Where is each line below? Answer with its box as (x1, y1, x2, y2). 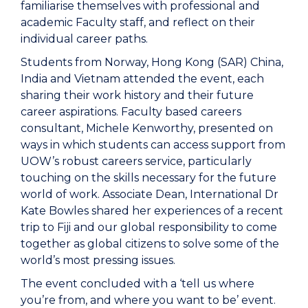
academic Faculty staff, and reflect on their (21, 15, 255, 29)
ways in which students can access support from (21, 137, 285, 151)
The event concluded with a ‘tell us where (21, 276, 254, 290)
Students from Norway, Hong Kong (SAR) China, (21, 55, 283, 69)
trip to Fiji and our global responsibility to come (21, 220, 277, 234)
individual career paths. (21, 32, 148, 45)
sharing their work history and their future (21, 88, 254, 102)
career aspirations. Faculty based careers (21, 104, 241, 118)
